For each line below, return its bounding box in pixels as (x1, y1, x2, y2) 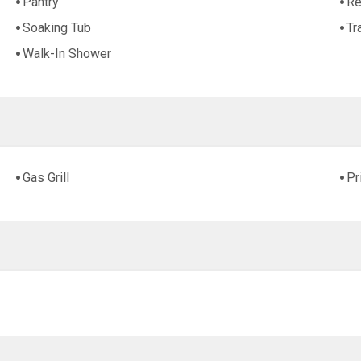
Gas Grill (23, 170, 70, 186)
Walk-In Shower (23, 46, 112, 62)
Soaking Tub (23, 20, 92, 36)
